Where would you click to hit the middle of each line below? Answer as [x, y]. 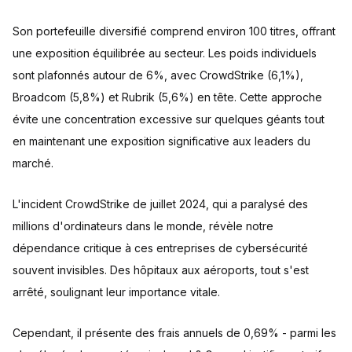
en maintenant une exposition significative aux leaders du [161, 141]
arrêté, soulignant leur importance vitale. [116, 292]
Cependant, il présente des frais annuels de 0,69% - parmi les [174, 333]
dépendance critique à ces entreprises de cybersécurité [160, 248]
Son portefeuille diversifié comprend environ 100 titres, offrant [174, 31]
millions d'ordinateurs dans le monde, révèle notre [143, 226]
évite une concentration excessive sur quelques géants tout [169, 119]
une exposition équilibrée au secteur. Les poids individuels [165, 53]
